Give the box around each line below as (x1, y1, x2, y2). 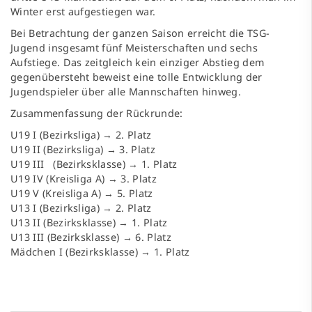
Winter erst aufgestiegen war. (10, 5, 156, 19)
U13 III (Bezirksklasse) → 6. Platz (10, 231, 171, 244)
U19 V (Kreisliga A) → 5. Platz (10, 187, 153, 201)
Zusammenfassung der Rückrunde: (10, 107, 183, 120)
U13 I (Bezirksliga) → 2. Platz (10, 201, 152, 215)
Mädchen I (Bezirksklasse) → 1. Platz (10, 245, 190, 259)
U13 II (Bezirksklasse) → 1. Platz (10, 216, 168, 230)
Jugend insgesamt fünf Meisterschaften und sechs (10, 41, 258, 55)
